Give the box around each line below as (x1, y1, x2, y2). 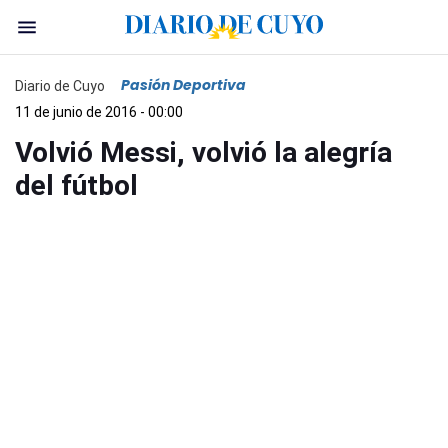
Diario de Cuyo (15, 77, 105, 94)
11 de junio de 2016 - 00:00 (15, 104, 183, 120)
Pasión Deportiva (121, 75, 246, 95)
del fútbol (15, 169, 138, 202)
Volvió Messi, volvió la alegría (15, 136, 392, 169)
